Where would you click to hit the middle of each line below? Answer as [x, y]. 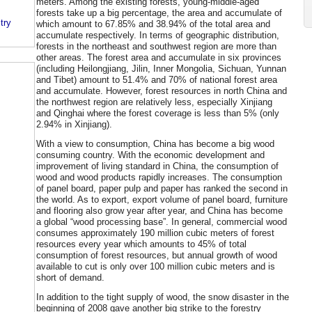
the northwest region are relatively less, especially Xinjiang [154, 102]
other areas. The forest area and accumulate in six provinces [159, 57]
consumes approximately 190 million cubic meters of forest [155, 233]
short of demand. [70, 277]
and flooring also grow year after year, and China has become [159, 210]
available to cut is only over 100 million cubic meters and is [156, 266]
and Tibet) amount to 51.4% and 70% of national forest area [157, 79]
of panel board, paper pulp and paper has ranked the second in [162, 188]
